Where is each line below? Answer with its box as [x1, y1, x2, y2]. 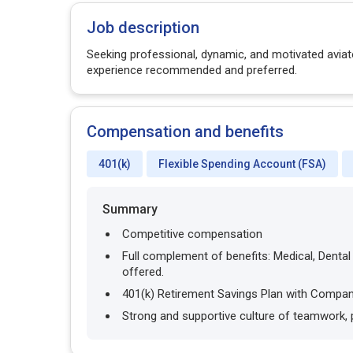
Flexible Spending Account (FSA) [158, 158, 326, 170]
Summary [102, 202, 158, 217]
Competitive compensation [122, 227, 262, 241]
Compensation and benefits [87, 122, 284, 141]
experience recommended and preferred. [87, 63, 297, 77]
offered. [122, 265, 164, 279]
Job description [87, 18, 199, 37]
